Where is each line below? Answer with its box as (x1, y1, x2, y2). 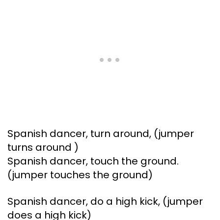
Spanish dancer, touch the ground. (7, 154, 179, 168)
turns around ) (7, 140, 79, 155)
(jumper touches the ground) (7, 168, 153, 182)
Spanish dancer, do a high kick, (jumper (7, 194, 203, 209)
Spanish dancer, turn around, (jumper (7, 127, 194, 141)
